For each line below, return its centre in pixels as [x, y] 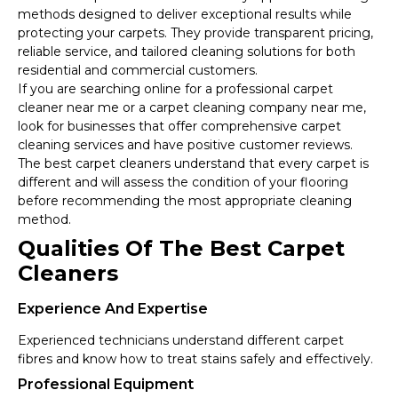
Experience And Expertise [113, 309]
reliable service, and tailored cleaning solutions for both [187, 52]
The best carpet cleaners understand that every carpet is [193, 164]
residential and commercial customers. [138, 71]
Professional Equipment [106, 385]
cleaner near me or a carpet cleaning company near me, [192, 108]
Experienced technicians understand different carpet [181, 341]
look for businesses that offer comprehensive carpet [179, 127]
